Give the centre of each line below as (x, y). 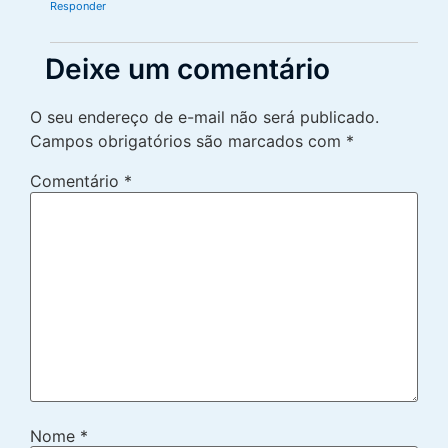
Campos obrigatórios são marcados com (188, 141)
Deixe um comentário (187, 69)
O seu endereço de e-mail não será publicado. (204, 117)
